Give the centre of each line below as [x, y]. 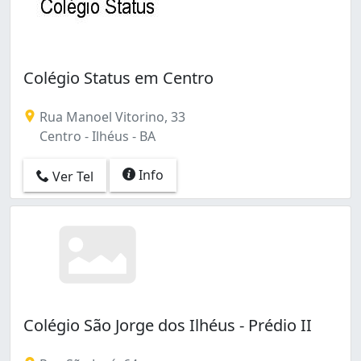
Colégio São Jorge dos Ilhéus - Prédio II [168, 326]
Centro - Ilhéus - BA [96, 136]
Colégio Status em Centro [118, 77]
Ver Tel [71, 176]
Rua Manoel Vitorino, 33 [111, 116]
